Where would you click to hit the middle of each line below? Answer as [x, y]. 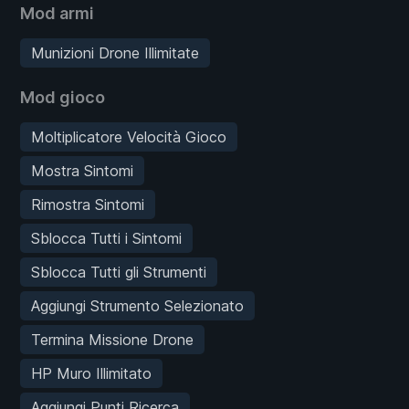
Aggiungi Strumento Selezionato [137, 305]
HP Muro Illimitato [91, 373]
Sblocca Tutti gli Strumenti [119, 272]
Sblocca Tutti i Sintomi [106, 238]
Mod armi [57, 13]
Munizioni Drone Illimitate [115, 52]
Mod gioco [63, 97]
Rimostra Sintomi [88, 204]
